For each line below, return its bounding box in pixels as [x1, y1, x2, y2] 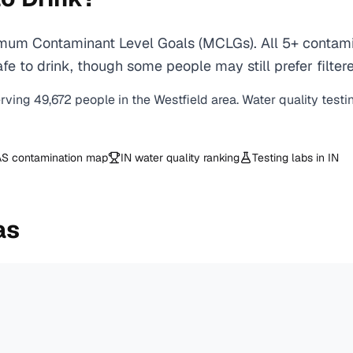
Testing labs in [252, 150, 328, 165]
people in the [75, 91, 154, 108]
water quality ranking [132, 150, 240, 165]
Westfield [154, 91, 208, 108]
